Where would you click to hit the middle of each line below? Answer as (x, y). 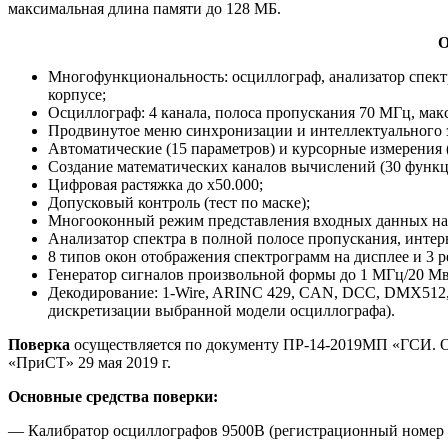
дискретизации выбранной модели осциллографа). (221, 311)
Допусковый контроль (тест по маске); (179, 203)
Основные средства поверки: (113, 397)
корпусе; (77, 95)
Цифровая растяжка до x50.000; (155, 185)
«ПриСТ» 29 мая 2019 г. (89, 363)
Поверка (39, 345)
